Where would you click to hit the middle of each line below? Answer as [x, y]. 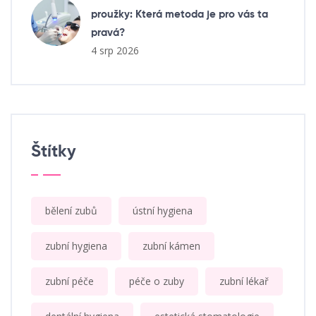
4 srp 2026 [115, 50]
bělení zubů [71, 210]
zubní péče [69, 281]
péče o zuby [157, 281]
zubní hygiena [76, 245]
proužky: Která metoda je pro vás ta [180, 14]
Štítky [54, 151]
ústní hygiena [163, 210]
